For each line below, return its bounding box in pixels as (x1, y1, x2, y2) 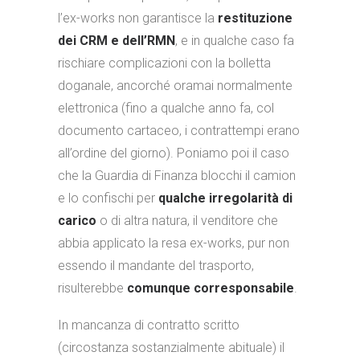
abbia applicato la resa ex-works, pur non (58, 235, 289, 251)
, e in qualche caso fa (175, 33, 294, 48)
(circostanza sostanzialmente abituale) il (58, 340, 284, 355)
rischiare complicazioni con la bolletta (58, 55, 271, 71)
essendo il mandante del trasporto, (58, 258, 254, 273)
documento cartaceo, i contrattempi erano (58, 123, 300, 138)
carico (58, 213, 96, 228)
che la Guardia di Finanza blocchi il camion (58, 168, 296, 183)
